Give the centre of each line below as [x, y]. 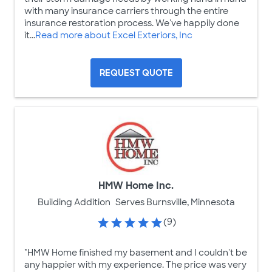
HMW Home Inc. [136, 186]
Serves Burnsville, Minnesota [175, 202]
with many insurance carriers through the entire [126, 11]
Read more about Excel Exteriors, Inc [114, 36]
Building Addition [74, 202]
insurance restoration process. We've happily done [132, 23]
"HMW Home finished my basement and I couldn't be [136, 252]
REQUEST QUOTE [136, 73]
